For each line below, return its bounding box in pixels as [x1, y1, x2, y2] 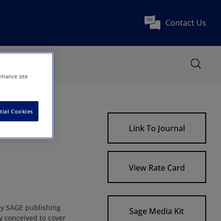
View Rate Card [128, 162, 185, 174]
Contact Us [165, 17, 206, 28]
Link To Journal [128, 122, 185, 134]
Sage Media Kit [129, 205, 184, 217]
